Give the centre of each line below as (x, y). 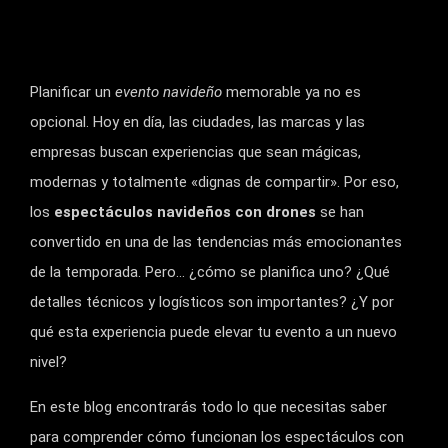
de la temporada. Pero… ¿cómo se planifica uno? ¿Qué (210, 272)
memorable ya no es (293, 92)
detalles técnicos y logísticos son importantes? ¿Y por (212, 302)
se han (340, 212)
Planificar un (72, 92)
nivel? (48, 362)
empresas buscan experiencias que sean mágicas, (195, 152)
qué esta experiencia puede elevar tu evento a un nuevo (213, 332)
